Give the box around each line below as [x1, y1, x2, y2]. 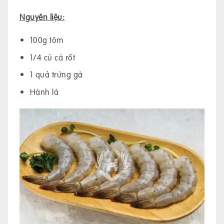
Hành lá [29, 85, 59, 97]
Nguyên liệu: [19, 11, 64, 23]
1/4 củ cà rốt [29, 51, 75, 63]
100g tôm [29, 34, 63, 46]
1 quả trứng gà [29, 68, 83, 80]
